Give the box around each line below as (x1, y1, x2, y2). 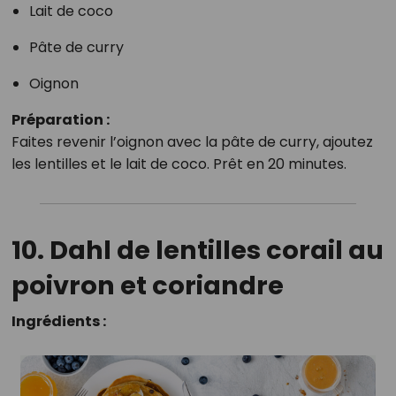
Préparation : (11, 110, 110, 131)
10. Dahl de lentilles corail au (11, 232, 384, 269)
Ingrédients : (11, 311, 106, 332)
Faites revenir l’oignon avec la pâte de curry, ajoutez (11, 132, 373, 153)
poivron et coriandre (11, 268, 284, 304)
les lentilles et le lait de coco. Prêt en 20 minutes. (11, 154, 346, 175)
